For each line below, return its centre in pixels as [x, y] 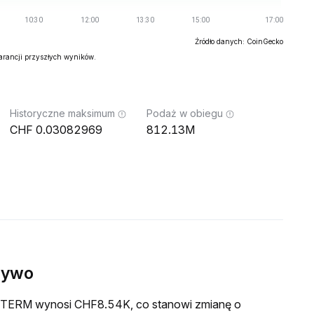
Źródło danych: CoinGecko [239, 41]
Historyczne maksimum [62, 113]
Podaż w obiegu [185, 113]
